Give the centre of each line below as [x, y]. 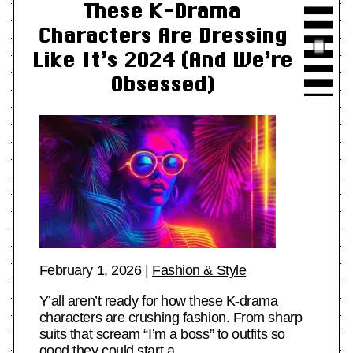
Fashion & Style [199, 270]
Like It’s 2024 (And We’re [162, 59]
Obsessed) [162, 84]
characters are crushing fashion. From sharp [171, 317]
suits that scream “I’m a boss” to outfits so [162, 334]
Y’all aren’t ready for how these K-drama [158, 301]
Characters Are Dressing [162, 35]
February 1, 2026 [90, 270]
